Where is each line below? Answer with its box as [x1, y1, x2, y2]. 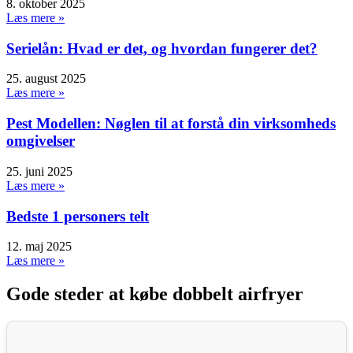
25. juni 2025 [6, 164, 72, 178]
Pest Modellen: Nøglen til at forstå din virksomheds [6, 115, 336, 132]
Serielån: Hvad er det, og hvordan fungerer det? [6, 39, 318, 57]
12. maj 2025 [6, 240, 72, 254]
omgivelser [6, 132, 75, 150]
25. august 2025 [6, 72, 86, 86]
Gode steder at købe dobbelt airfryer [6, 284, 303, 305]
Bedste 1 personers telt [6, 207, 149, 225]
